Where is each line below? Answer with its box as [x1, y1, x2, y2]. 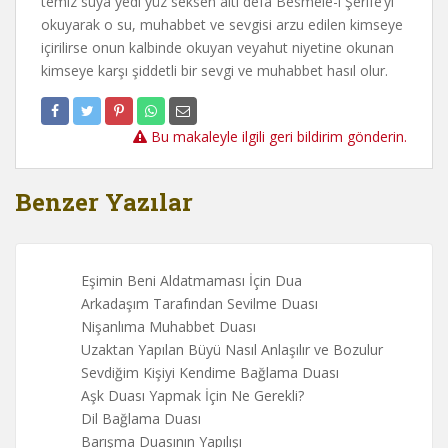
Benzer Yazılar [15, 186, 193, 219]
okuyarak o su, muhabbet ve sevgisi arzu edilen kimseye [41, 15, 403, 35]
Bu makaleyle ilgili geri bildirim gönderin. [147, 127, 407, 147]
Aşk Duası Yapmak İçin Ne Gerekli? [81, 386, 304, 406]
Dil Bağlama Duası [81, 409, 201, 429]
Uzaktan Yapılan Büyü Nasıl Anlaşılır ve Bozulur [81, 340, 383, 360]
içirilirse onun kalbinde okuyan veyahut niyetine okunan [41, 38, 394, 58]
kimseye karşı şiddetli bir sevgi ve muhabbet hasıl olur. [41, 61, 388, 81]
